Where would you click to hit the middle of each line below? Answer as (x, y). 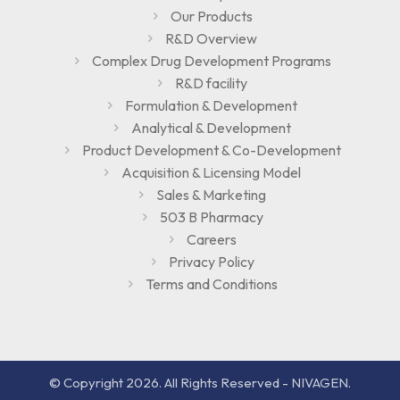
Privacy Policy (211, 262)
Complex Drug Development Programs (211, 61)
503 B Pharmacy (211, 217)
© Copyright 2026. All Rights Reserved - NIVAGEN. (200, 383)
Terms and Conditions (211, 284)
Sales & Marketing (211, 195)
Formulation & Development (211, 106)
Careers (211, 240)
